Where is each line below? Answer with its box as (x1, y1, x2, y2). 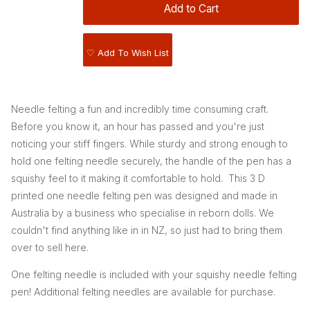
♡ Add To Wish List (86, 48, 169, 59)
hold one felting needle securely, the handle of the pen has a (11, 155, 291, 167)
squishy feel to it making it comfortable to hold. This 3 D (11, 172, 265, 185)
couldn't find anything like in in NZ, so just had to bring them (11, 224, 282, 237)
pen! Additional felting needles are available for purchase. (11, 286, 275, 298)
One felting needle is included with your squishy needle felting (11, 268, 297, 281)
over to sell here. (11, 241, 91, 254)
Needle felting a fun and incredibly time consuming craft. (11, 103, 268, 116)
